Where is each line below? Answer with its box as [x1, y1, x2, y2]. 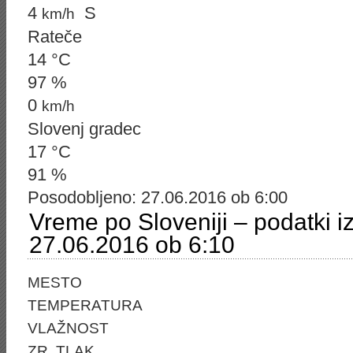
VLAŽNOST [28, 320, 109, 336]
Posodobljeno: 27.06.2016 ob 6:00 [28, 188, 288, 207]
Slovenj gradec [28, 119, 141, 139]
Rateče [28, 27, 82, 46]
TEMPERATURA [28, 297, 143, 314]
